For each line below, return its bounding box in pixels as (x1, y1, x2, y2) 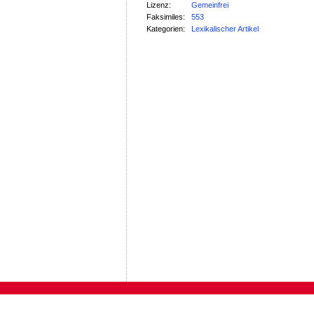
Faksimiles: (146, 13, 186, 22)
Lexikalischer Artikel (191, 25, 259, 34)
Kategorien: (146, 25, 186, 34)
